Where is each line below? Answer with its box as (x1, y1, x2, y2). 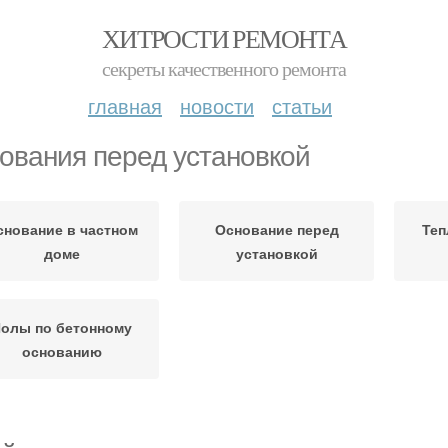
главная (88, 91, 162, 120)
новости (180, 91, 254, 120)
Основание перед (214, 219, 339, 239)
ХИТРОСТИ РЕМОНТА (101, 21, 347, 55)
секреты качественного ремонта (102, 55, 346, 82)
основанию (21, 341, 102, 361)
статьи (272, 91, 332, 120)
